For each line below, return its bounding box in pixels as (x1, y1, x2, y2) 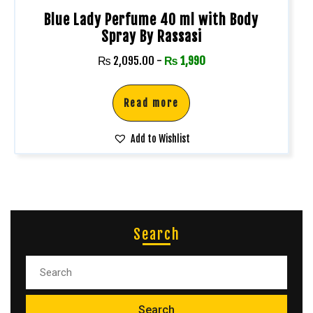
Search (133, 226, 180, 244)
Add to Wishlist (130, 132, 190, 145)
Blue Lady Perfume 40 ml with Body (44, 10, 259, 29)
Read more (124, 96, 180, 109)
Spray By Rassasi (101, 27, 202, 45)
